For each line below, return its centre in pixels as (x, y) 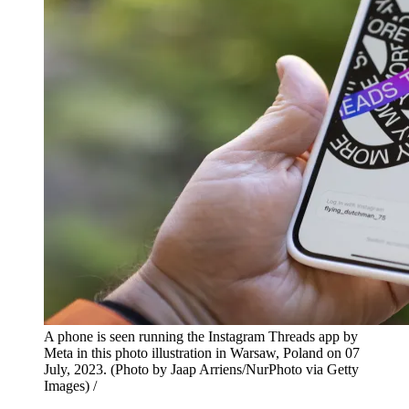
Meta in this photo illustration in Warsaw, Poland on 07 (202, 353)
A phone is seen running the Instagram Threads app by (201, 337)
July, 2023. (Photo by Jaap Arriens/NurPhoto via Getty (201, 370)
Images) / (70, 386)
